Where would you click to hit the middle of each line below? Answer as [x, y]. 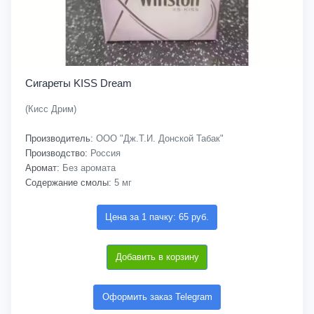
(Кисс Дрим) [51, 109]
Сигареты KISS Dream [78, 83]
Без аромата [88, 168]
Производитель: [59, 138]
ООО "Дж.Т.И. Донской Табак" [158, 138]
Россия [104, 153]
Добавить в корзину [157, 257]
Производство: [56, 153]
